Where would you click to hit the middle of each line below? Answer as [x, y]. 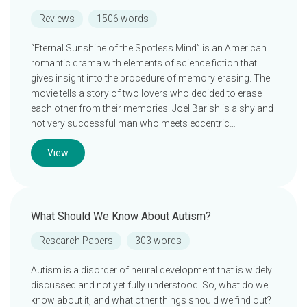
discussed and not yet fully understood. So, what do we [149, 285]
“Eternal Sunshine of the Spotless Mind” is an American [149, 48]
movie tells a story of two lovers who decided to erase [146, 93]
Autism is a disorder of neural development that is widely [151, 270]
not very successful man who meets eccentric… [133, 123]
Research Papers [76, 241]
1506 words [123, 19]
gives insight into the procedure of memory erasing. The [150, 78]
